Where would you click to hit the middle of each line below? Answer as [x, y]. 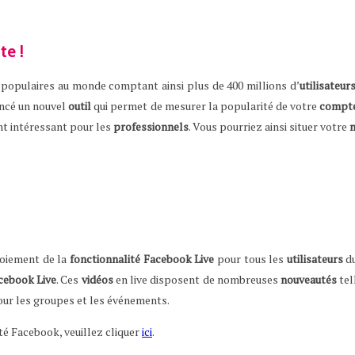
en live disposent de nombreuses [197, 279]
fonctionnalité [105, 258]
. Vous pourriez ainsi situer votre [269, 126]
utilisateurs [315, 258]
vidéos [97, 279]
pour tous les [250, 258]
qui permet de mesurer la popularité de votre [206, 105]
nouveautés [309, 279]
